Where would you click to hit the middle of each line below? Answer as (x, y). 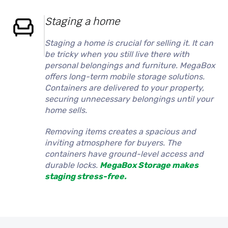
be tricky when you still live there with (117, 54)
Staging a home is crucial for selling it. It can (129, 43)
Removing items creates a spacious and (121, 131)
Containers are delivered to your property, (125, 88)
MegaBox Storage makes (149, 165)
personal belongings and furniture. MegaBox (130, 65)
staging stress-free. (86, 176)
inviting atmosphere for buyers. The (113, 142)
